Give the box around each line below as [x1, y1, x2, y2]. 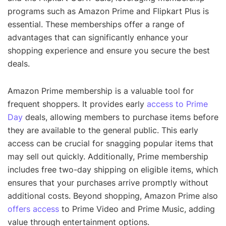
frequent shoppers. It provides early [8, 98, 147, 109]
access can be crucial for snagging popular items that [8, 138, 213, 148]
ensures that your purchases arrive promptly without [8, 177, 208, 188]
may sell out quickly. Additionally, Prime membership [8, 151, 208, 161]
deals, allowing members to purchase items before [23, 111, 218, 122]
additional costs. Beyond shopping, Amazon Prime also [8, 190, 218, 201]
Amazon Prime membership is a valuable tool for [8, 85, 194, 96]
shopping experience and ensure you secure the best [8, 45, 210, 55]
